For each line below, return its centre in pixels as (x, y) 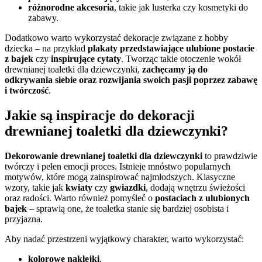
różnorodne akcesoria (71, 8)
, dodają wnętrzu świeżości (195, 188)
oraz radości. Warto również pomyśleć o (80, 198)
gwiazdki (128, 188)
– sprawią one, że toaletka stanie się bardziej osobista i (128, 209)
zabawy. (43, 18)
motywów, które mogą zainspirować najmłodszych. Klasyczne (120, 177)
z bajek (19, 59)
